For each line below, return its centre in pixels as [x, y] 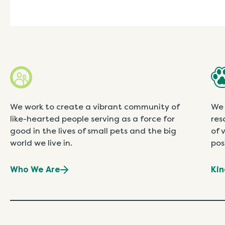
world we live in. [41, 143]
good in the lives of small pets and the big [93, 131]
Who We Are [35, 170]
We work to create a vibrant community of [95, 107]
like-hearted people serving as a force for [92, 119]
